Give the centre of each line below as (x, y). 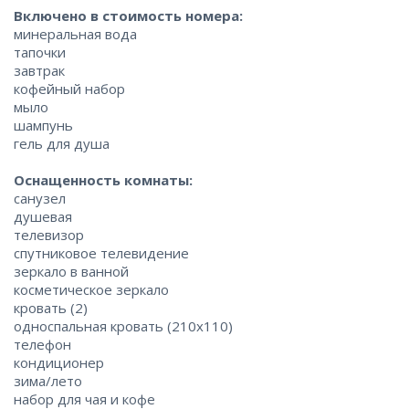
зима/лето (48, 381)
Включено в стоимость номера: (128, 16)
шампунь (43, 126)
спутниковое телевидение (101, 253)
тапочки (40, 52)
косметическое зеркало (91, 290)
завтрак (39, 71)
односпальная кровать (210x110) (123, 326)
